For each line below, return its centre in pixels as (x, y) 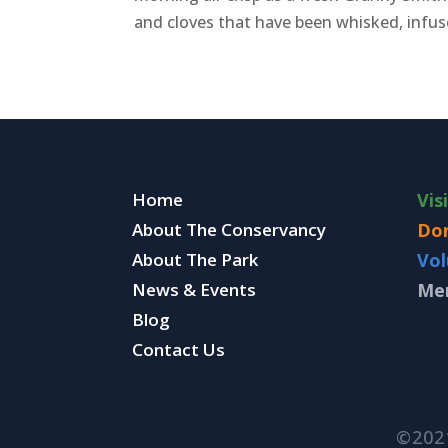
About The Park (195, 260)
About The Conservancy (229, 230)
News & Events (194, 290)
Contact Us (178, 350)
